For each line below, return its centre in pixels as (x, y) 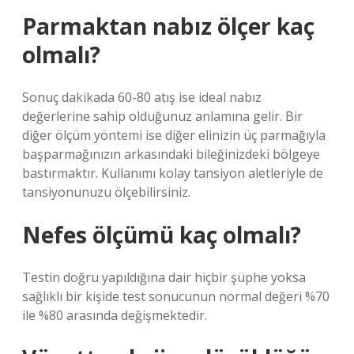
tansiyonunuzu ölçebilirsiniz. (106, 192)
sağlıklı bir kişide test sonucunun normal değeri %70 (176, 296)
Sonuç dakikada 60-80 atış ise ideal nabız (142, 97)
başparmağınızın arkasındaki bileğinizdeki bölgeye (171, 154)
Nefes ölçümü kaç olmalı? (162, 235)
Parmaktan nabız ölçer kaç (168, 26)
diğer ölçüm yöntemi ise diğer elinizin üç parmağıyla (174, 135)
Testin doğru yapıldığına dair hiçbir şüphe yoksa (164, 277)
